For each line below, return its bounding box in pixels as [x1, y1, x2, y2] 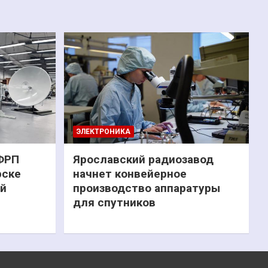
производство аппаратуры [72, 181, 220, 195]
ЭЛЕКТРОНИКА [76, 127, 130, 136]
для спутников [72, 195, 156, 209]
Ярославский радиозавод [72, 152, 214, 166]
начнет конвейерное [72, 166, 187, 181]
